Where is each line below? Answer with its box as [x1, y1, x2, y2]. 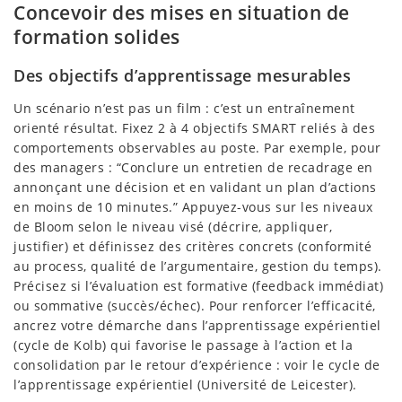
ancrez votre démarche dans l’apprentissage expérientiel [13, 317, 381, 335]
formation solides [13, 23, 180, 49]
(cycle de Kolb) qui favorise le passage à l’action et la [13, 336, 353, 354]
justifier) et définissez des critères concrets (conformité [13, 238, 371, 256]
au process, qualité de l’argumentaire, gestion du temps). [13, 258, 382, 275]
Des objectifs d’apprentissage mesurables [13, 65, 351, 87]
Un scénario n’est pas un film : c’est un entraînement [13, 100, 355, 118]
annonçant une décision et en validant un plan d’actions [13, 179, 377, 197]
